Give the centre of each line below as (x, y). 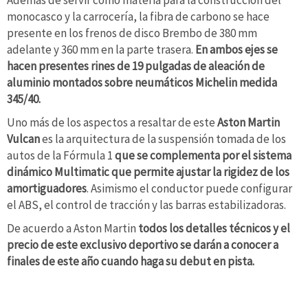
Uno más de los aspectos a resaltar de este (112, 123)
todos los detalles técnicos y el (214, 228)
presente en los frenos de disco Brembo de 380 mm (132, 33)
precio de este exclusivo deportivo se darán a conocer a (143, 244)
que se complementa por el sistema (203, 156)
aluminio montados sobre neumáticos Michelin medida (142, 83)
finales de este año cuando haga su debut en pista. (131, 261)
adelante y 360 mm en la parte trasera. (100, 50)
